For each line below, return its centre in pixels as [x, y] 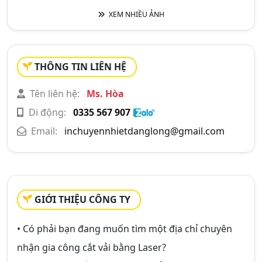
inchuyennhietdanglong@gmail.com [144, 131]
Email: [44, 131]
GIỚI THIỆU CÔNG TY [82, 199]
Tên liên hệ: [55, 93]
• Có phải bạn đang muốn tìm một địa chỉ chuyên [125, 228]
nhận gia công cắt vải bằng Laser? [92, 247]
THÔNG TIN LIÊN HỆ [80, 66]
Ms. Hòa [104, 93]
